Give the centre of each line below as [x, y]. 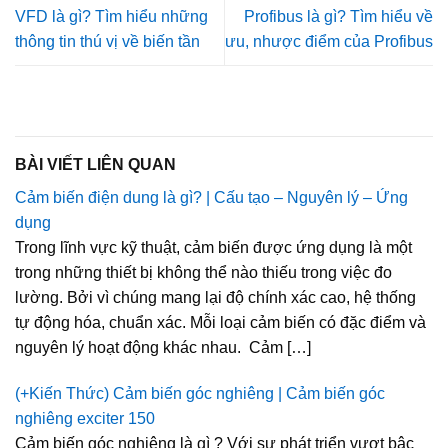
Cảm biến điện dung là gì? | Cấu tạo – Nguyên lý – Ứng [211, 197]
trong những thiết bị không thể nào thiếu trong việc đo [203, 272]
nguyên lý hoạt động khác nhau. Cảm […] [163, 347]
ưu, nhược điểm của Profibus [329, 41]
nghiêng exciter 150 [85, 418]
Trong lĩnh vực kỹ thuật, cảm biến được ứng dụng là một [213, 247]
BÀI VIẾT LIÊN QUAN [95, 164]
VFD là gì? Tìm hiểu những [111, 16]
